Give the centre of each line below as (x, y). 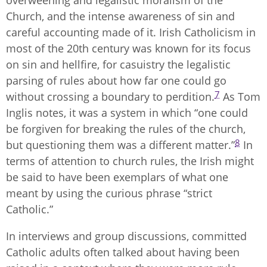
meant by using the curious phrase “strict (109, 193)
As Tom (240, 96)
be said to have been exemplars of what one (117, 177)
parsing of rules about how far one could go (116, 80)
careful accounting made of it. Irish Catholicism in (131, 32)
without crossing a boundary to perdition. (110, 96)
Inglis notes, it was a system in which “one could (127, 112)
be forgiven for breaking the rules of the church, (126, 128)
